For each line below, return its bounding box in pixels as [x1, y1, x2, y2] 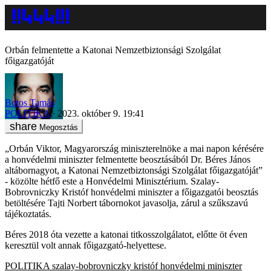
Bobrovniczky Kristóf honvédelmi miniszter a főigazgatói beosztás [5, 186, 258, 197]
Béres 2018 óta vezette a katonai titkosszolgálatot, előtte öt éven [5, 229, 247, 240]
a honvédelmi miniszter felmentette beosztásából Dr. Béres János [5, 154, 250, 165]
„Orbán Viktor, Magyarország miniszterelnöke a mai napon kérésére [5, 143, 264, 154]
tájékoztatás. [5, 208, 51, 219]
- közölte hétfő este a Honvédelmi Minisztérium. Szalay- [5, 175, 219, 186]
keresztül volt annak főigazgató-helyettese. [5, 240, 166, 250]
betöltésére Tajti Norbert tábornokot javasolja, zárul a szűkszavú [5, 197, 248, 208]
